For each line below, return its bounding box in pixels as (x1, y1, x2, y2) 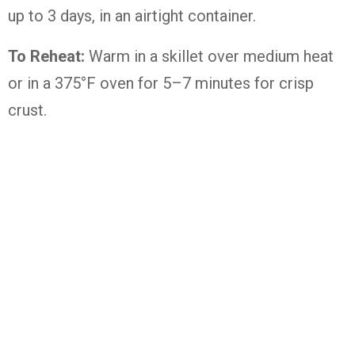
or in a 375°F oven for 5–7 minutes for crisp (8, 74, 314, 93)
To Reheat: (8, 47, 85, 66)
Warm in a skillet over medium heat (85, 47, 334, 66)
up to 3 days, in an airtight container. (8, 6, 256, 25)
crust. (8, 101, 47, 120)
